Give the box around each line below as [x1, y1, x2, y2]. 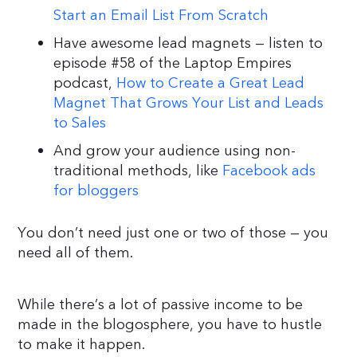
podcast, [53, 73, 117, 93]
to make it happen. [18, 334, 146, 355]
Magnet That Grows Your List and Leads [53, 92, 324, 113]
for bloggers [53, 180, 139, 201]
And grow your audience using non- [53, 140, 296, 161]
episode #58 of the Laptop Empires [53, 53, 292, 73]
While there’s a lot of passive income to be [18, 294, 304, 315]
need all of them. [18, 242, 134, 263]
